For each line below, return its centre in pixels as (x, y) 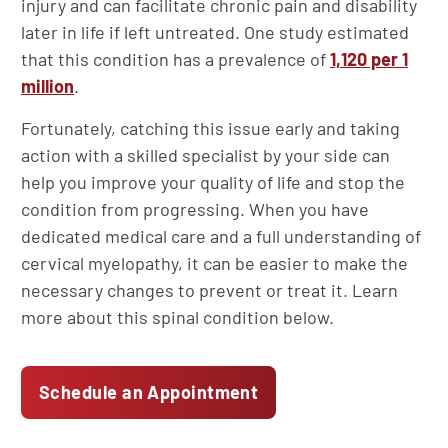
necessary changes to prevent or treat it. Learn (209, 290)
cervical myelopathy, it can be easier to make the (214, 263)
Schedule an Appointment (149, 392)
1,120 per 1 (369, 59)
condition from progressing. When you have (195, 209)
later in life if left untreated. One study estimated (215, 32)
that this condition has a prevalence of (175, 59)
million (47, 86)
